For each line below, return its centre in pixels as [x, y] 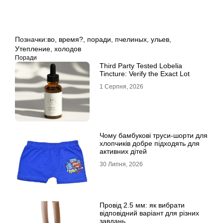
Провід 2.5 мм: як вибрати [142, 205]
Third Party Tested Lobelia [141, 66]
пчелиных [131, 39]
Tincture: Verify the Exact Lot [145, 74]
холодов [68, 49]
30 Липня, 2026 [121, 164]
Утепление [33, 49]
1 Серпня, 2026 [121, 87]
